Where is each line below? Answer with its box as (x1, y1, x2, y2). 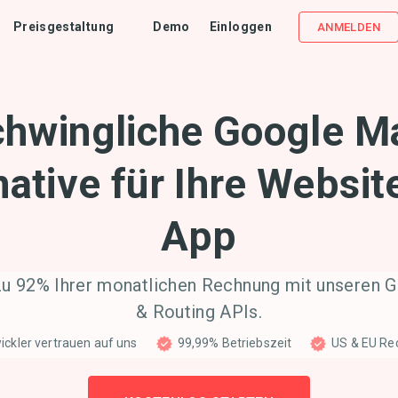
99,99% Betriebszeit (177, 336, 292, 351)
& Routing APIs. (135, 301, 263, 323)
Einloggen (209, 20, 272, 34)
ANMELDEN (317, 20, 380, 34)
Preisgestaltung (12, 20, 115, 34)
